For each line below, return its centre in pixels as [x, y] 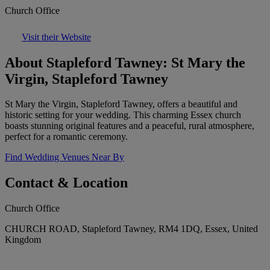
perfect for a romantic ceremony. [66, 137]
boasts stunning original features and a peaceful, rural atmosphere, [130, 126]
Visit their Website [56, 37]
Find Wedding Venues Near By [64, 157]
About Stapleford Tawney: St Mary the [125, 62]
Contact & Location [66, 183]
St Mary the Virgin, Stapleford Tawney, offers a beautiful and [121, 104]
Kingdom [23, 240]
